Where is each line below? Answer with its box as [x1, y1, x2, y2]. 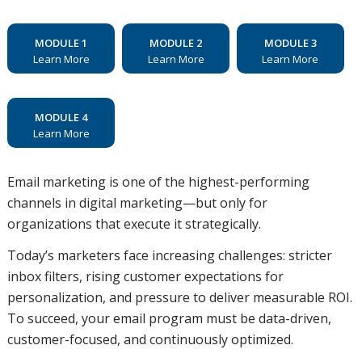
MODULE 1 [35, 36, 88, 51]
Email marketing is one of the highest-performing [6, 172, 309, 191]
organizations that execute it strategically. [6, 214, 261, 233]
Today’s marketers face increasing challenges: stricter [6, 246, 332, 265]
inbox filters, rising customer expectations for [6, 267, 284, 286]
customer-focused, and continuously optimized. [6, 330, 293, 349]
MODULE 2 [149, 36, 203, 51]
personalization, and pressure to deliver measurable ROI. [6, 288, 352, 307]
